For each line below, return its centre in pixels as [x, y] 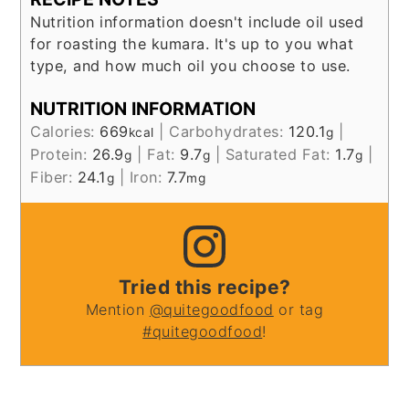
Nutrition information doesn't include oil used [197, 21]
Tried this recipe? [204, 288]
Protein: [61, 155]
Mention [117, 310]
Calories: [65, 132]
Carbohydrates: [229, 132]
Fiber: [54, 178]
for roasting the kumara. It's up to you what [192, 43]
